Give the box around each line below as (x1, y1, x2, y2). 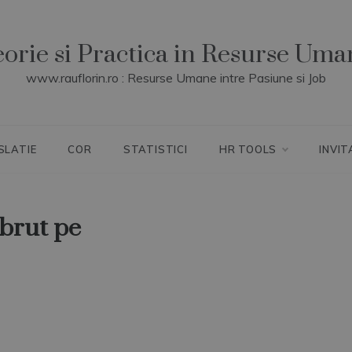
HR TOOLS (218, 143, 277, 156)
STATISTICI (123, 143, 188, 156)
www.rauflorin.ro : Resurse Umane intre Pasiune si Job (26, 70, 326, 86)
